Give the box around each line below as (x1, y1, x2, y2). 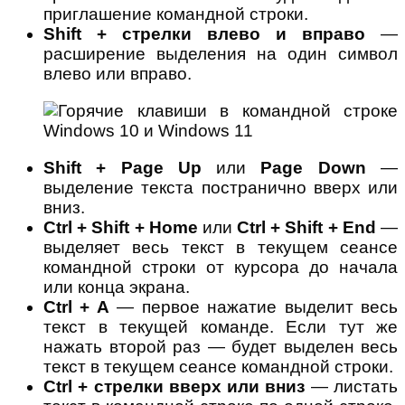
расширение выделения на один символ (43, 44, 398, 63)
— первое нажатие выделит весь (108, 297, 399, 316)
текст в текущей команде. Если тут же (43, 317, 398, 336)
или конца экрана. (43, 278, 190, 297)
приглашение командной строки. (43, 5, 308, 24)
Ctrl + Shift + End (237, 218, 376, 237)
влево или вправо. (43, 64, 192, 83)
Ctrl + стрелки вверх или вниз (43, 377, 306, 396)
